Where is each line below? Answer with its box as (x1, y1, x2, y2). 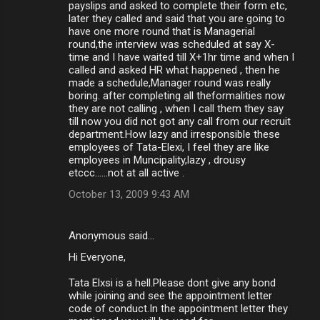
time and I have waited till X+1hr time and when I (69, 50, 294, 64)
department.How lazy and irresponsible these (69, 127, 280, 141)
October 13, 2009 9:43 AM (69, 187, 189, 201)
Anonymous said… (69, 229, 154, 242)
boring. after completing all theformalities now (69, 89, 285, 102)
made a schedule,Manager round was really (69, 76, 271, 89)
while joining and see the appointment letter (69, 289, 272, 302)
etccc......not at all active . (69, 166, 184, 179)
